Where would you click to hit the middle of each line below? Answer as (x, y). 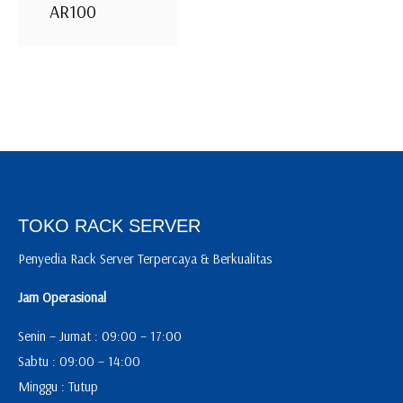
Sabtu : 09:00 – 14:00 (79, 361)
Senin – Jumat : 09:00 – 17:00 (100, 336)
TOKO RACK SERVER (109, 225)
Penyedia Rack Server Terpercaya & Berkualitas (145, 258)
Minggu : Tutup (58, 386)
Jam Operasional (62, 297)
